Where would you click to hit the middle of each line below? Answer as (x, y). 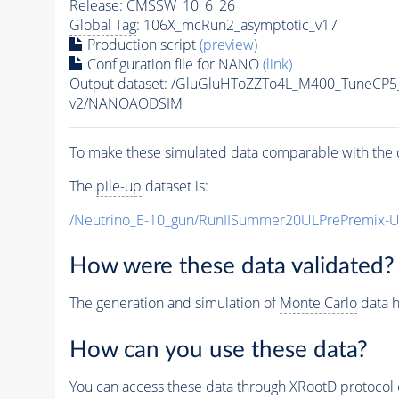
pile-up (118, 186)
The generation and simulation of (174, 303)
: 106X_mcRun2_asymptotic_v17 (236, 24)
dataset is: (175, 186)
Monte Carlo (318, 303)
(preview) (228, 44)
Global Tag (102, 24)
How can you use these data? (218, 350)
